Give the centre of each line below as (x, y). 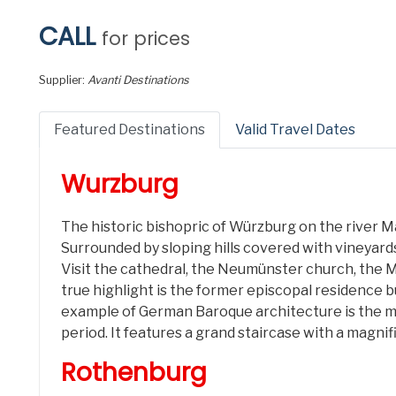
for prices (146, 39)
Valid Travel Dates (295, 130)
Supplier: (63, 80)
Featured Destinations (129, 130)
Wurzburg (120, 185)
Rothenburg (134, 373)
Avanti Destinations (138, 80)
